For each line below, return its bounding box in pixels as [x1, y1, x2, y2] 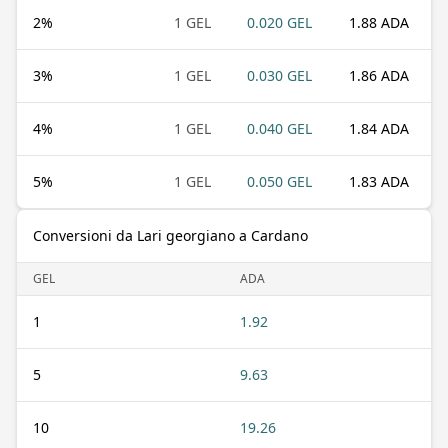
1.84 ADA [349, 118, 409, 138]
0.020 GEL [247, 12, 312, 32]
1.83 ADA [349, 171, 409, 191]
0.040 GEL [247, 118, 312, 138]
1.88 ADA [349, 12, 409, 32]
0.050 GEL [247, 171, 312, 191]
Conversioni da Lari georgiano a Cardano [33, 225, 308, 245]
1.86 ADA [349, 65, 409, 85]
